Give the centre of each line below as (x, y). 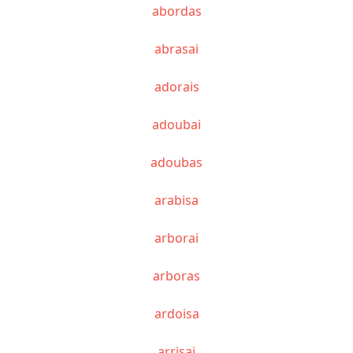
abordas (176, 11)
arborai (176, 238)
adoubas (176, 162)
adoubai (176, 124)
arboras (176, 275)
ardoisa (176, 313)
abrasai (176, 48)
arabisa (176, 200)
